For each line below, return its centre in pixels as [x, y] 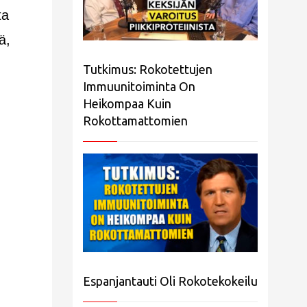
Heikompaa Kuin [127, 104]
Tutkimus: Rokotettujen [148, 70]
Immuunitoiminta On [139, 87]
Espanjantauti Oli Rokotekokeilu [170, 281]
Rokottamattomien [135, 121]
